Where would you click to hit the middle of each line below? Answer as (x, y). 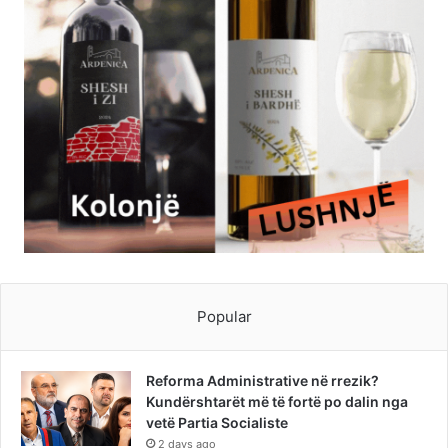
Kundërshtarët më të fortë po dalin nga (277, 402)
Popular (224, 317)
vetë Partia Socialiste (217, 423)
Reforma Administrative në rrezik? (262, 381)
